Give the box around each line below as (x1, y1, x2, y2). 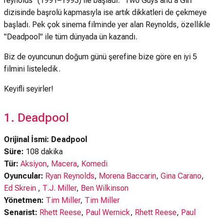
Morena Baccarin (99, 171, 156, 181)
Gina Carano (161, 171, 201, 181)
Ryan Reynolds (45, 171, 94, 181)
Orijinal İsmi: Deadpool (4, 135, 87, 144)
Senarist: (4, 208, 39, 217)
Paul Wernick (86, 208, 130, 217)
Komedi (81, 159, 108, 168)
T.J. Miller (42, 183, 76, 193)
